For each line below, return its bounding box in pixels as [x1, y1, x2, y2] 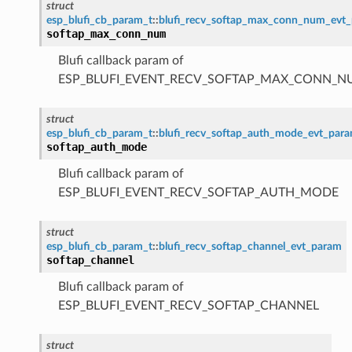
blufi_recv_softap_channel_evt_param [158, 240, 342, 252]
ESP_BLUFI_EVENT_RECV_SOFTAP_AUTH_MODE [57, 185, 339, 199]
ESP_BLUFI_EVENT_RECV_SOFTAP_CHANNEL [57, 299, 319, 312]
